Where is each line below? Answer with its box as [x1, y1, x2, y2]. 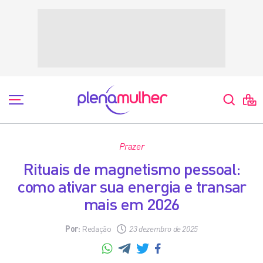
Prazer [119, 140, 144, 152]
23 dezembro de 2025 [129, 224, 198, 234]
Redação [80, 224, 112, 234]
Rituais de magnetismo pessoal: [23, 159, 240, 178]
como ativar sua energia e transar [16, 176, 247, 196]
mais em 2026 [83, 194, 180, 214]
